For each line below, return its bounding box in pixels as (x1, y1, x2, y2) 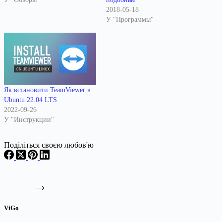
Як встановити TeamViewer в (4, 86, 91, 94)
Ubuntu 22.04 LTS (4, 96, 57, 104)
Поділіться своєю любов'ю (4, 140, 94, 149)
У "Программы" (106, 15, 154, 23)
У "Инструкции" (4, 115, 54, 123)
